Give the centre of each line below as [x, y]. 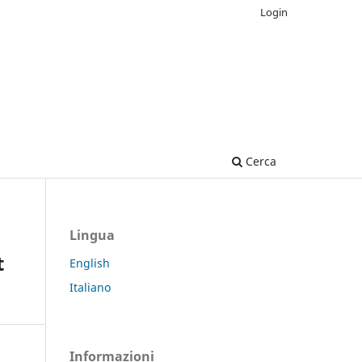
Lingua [92, 235]
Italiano [90, 287]
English [90, 263]
